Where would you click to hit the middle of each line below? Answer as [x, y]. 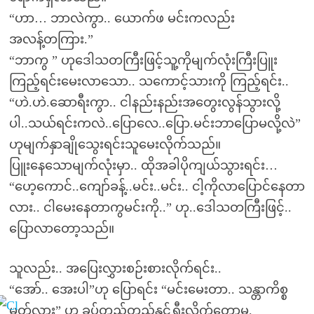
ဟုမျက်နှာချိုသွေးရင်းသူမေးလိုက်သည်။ [115, 144]
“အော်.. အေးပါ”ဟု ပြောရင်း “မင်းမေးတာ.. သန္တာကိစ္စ [148, 289]
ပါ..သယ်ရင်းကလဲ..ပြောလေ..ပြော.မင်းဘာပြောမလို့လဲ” [155, 123]
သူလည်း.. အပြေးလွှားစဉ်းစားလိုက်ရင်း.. [115, 268]
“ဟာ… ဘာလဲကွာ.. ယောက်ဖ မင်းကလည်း [122, 18]
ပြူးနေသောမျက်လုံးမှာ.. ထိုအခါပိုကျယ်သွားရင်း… [143, 165]
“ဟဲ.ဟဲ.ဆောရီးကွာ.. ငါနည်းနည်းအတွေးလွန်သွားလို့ [144, 102]
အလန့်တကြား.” [51, 39]
